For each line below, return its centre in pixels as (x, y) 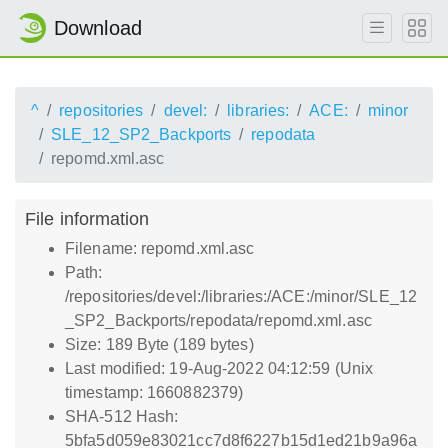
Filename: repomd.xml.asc (160, 248)
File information (87, 218)
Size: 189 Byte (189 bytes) (159, 344)
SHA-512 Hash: (122, 416)
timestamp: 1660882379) (154, 392)
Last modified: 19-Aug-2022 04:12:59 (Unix (219, 368)
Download (98, 28)
